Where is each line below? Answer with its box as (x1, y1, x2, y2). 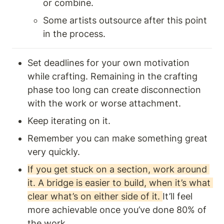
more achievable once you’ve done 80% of (27, 204, 206, 215)
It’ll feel (162, 191, 192, 202)
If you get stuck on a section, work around (27, 164, 207, 175)
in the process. (43, 28, 108, 39)
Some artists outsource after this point (43, 15, 207, 26)
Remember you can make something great (27, 133, 207, 144)
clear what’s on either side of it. (27, 191, 162, 202)
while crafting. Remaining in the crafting (27, 71, 197, 82)
